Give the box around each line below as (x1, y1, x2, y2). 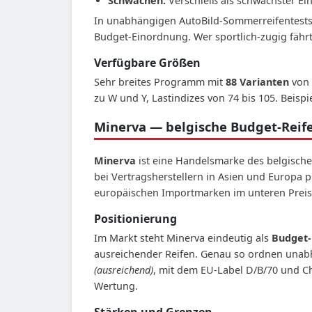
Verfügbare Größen (94, 54, 201, 70)
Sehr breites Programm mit (94, 75, 226, 88)
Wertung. (94, 279, 138, 292)
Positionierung (94, 210, 177, 226)
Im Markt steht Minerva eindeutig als (94, 231, 272, 244)
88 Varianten (226, 75, 289, 88)
